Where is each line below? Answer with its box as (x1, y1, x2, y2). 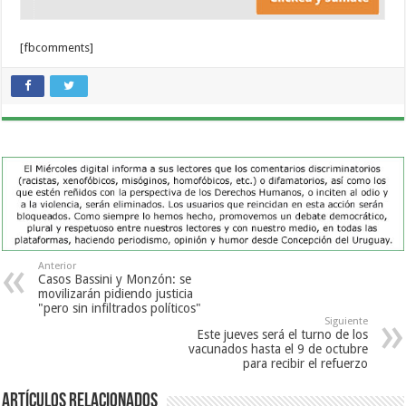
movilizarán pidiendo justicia (38, 285, 194, 301)
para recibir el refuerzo (242, 355, 368, 371)
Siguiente (324, 314, 368, 327)
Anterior (38, 259, 77, 272)
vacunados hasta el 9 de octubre (188, 341, 368, 356)
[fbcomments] (20, 40, 94, 54)
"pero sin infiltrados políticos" (38, 300, 202, 315)
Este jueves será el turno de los (196, 326, 368, 342)
